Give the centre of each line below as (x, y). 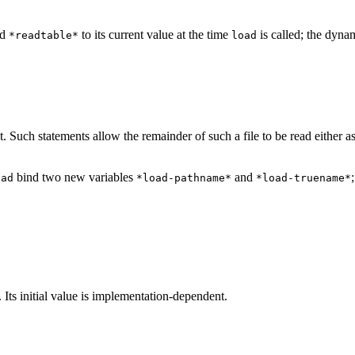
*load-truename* (303, 177)
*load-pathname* (184, 177)
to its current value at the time (155, 34)
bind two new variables (75, 177)
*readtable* (44, 35)
